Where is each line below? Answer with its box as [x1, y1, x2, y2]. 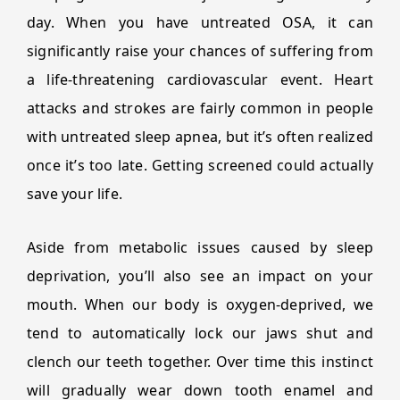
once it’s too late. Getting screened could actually [27, 155, 373, 175]
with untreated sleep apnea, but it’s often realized [27, 127, 373, 146]
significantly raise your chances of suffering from [27, 41, 373, 61]
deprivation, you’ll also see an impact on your [27, 266, 373, 286]
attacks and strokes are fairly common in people [27, 98, 373, 118]
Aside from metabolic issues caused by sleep [27, 237, 373, 257]
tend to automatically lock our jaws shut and [27, 323, 373, 343]
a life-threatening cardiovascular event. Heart [27, 70, 373, 89]
